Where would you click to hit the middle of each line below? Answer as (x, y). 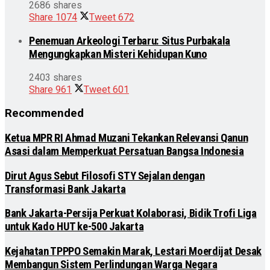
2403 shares (55, 78)
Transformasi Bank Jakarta (65, 189)
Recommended (44, 114)
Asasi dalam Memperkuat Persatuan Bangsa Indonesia (124, 151)
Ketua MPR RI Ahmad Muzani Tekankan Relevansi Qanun (127, 138)
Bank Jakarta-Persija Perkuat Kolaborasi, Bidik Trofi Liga (131, 214)
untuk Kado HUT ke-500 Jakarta (74, 227)
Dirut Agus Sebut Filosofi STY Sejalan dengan (105, 176)
